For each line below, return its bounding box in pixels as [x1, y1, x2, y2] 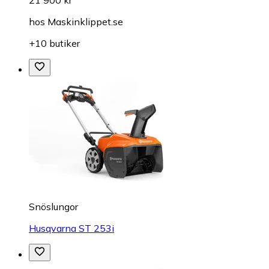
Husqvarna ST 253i [29, 222, 114, 234]
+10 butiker [29, 37, 80, 49]
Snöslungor [29, 200, 78, 213]
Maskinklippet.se [47, 15, 123, 28]
